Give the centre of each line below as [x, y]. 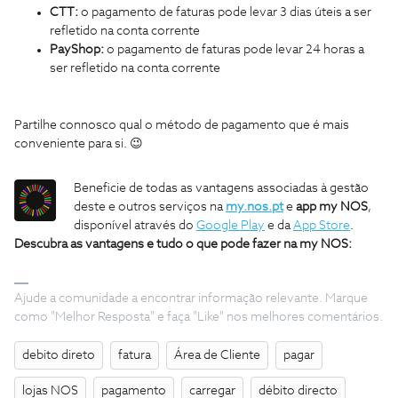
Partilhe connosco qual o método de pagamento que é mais [182, 125]
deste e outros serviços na [150, 207]
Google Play [231, 225]
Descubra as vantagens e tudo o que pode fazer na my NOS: [183, 244]
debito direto [59, 355]
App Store [322, 225]
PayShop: [77, 49]
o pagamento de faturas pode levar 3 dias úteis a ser [225, 12]
